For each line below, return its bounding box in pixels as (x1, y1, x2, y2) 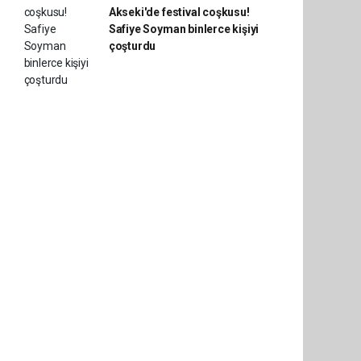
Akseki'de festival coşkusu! (108, 6, 250, 19)
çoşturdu (108, 39, 156, 52)
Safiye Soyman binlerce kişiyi (108, 23, 259, 35)
